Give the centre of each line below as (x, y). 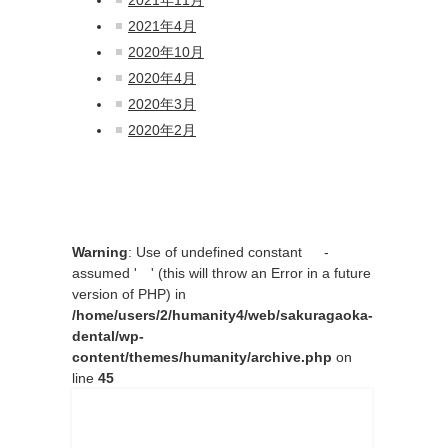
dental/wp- (108, 335)
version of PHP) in (129, 293)
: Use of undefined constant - (228, 251)
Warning (100, 251)
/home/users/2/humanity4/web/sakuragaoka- (222, 314)
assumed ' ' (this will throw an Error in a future (221, 272)
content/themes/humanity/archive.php (202, 356)
